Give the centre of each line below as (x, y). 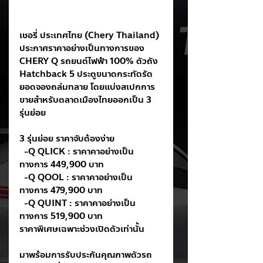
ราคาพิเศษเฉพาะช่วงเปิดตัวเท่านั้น (82, 229)
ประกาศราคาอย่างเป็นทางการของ (83, 48)
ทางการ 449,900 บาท (62, 165)
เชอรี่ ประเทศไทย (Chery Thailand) (90, 36)
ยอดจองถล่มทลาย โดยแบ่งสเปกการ (87, 87)
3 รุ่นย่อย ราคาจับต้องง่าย (67, 139)
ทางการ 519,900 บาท (61, 216)
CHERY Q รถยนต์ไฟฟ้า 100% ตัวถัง (90, 61)
